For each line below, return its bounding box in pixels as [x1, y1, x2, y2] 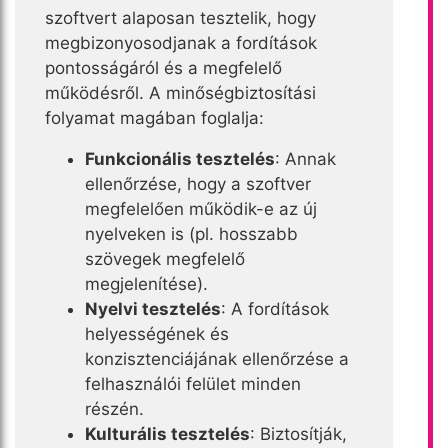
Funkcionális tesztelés [85, 148, 275, 169]
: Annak [275, 148, 336, 169]
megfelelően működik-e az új [85, 198, 317, 219]
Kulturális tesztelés [85, 423, 250, 444]
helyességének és [85, 323, 229, 344]
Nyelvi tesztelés [85, 298, 221, 319]
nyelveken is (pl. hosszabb [85, 223, 298, 244]
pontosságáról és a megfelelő [45, 57, 282, 78]
